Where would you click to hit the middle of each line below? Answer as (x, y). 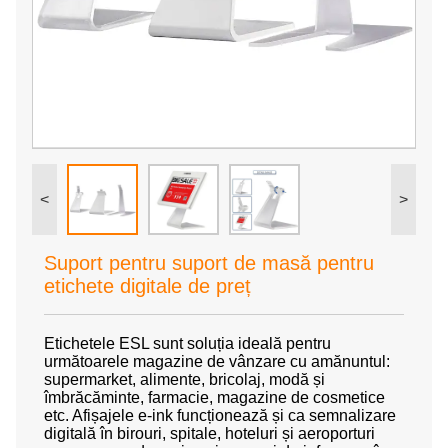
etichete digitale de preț (147, 286)
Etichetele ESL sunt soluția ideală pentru (187, 344)
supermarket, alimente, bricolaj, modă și (184, 380)
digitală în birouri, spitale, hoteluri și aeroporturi (209, 434)
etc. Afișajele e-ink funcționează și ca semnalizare (220, 416)
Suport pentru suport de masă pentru (209, 263)
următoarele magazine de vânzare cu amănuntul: (217, 362)
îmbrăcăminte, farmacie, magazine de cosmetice (214, 398)
